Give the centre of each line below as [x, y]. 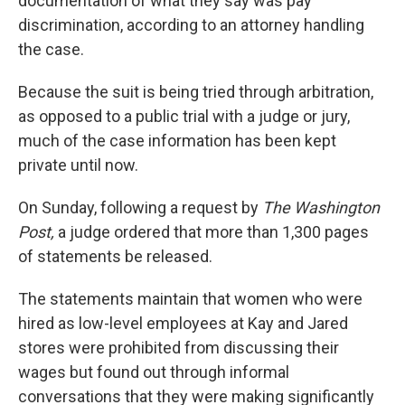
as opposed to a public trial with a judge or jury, [184, 116]
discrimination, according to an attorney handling [191, 25]
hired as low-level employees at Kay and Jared [183, 323]
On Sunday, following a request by [140, 207]
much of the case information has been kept [177, 141]
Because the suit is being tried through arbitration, [196, 92]
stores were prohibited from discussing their [179, 348]
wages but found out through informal [154, 372]
